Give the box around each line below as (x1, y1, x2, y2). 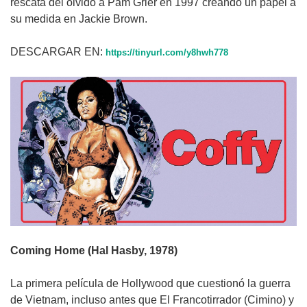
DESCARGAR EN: (10, 46, 106, 58)
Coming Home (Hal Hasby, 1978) (10, 245, 177, 257)
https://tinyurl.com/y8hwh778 (106, 48, 228, 58)
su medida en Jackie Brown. (10, 13, 158, 25)
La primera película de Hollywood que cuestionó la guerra (10, 278, 291, 290)
